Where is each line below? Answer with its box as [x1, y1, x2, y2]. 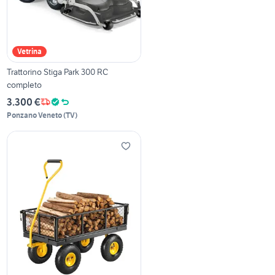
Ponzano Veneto [7, 110, 63, 120]
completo [7, 79, 42, 90]
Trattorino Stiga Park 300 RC [7, 66, 109, 77]
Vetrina [17, 46, 42, 56]
